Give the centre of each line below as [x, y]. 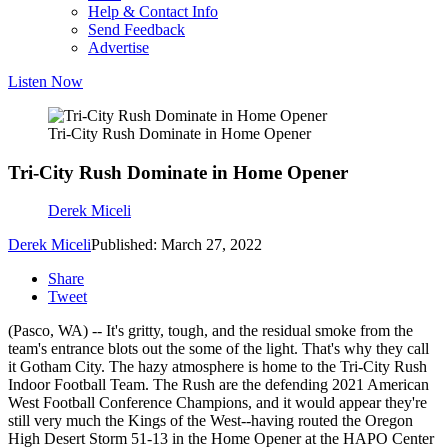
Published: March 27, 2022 [176, 245]
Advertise [118, 47]
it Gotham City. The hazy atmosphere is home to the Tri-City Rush [217, 367]
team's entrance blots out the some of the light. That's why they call [218, 349]
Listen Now [45, 81]
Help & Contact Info [153, 11]
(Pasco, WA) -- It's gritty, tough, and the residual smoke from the [210, 331]
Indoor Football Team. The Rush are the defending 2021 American [218, 385]
